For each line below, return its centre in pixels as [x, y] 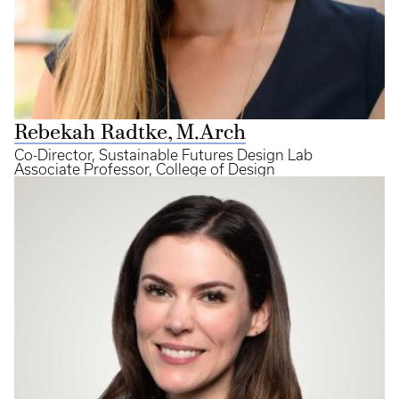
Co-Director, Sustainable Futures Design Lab [163, 155]
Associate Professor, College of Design [145, 169]
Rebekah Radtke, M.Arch [130, 134]
